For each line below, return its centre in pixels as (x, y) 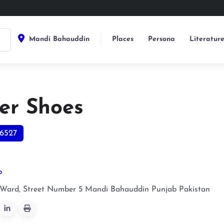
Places (123, 39)
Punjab (164, 189)
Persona (161, 39)
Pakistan (195, 189)
